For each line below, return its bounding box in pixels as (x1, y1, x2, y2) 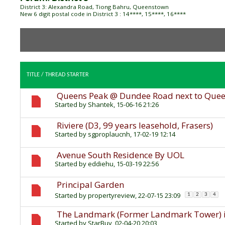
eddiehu (88, 159, 114, 169)
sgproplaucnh (88, 130, 130, 139)
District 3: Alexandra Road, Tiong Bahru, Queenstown (20, 3, 169, 11)
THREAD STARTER (45, 72, 89, 78)
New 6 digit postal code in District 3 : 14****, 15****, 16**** (20, 10, 186, 18)
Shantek (88, 100, 114, 109)
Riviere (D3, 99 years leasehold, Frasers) (57, 120, 213, 132)
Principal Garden (57, 179, 124, 191)
